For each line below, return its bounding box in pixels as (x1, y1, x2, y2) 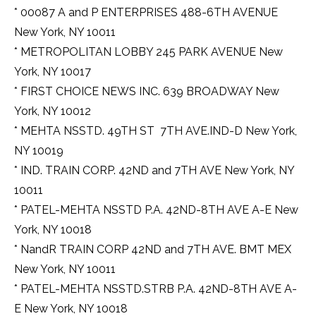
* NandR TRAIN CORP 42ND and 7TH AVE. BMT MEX (14, 243, 291, 257)
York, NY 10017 (14, 65, 91, 79)
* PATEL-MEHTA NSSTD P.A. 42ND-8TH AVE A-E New (14, 203, 298, 217)
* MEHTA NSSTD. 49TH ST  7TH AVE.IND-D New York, (14, 124, 297, 138)
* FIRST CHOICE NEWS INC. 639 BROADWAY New (14, 85, 279, 99)
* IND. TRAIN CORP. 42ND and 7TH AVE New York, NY (14, 164, 294, 178)
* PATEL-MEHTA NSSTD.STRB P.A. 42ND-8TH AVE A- (14, 282, 297, 296)
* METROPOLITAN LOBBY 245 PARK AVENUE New (14, 45, 283, 59)
